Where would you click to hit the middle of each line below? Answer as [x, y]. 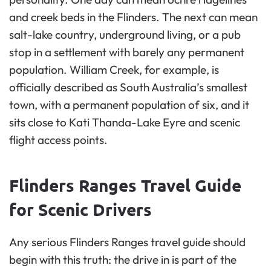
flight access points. [58, 140]
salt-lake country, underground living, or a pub [125, 35]
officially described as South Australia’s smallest [128, 87]
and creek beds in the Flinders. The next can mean [133, 17]
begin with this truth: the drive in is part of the [123, 260]
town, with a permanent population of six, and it [129, 105]
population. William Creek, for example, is [114, 70]
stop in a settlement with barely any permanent [127, 52]
